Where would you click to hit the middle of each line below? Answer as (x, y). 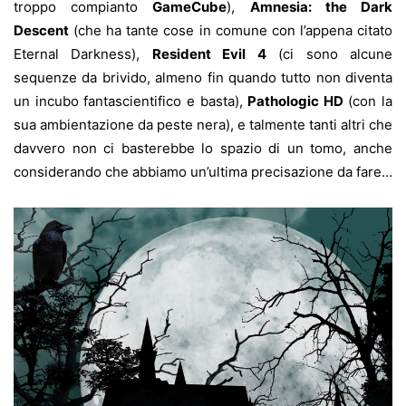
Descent (41, 31)
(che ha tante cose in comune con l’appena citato (231, 31)
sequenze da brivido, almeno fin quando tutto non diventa (203, 78)
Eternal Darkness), (83, 54)
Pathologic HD (295, 101)
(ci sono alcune (329, 54)
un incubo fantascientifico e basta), (131, 101)
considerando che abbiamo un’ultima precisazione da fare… (203, 172)
